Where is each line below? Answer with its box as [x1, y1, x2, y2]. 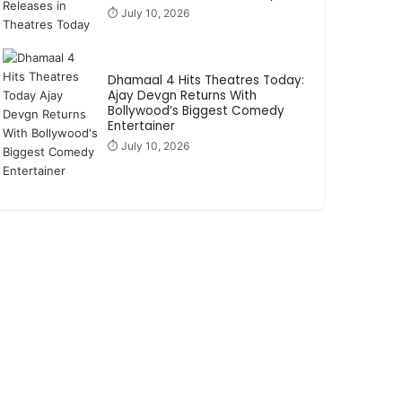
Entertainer [107, 118, 175, 135]
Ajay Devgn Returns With [107, 87, 257, 105]
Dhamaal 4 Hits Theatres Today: [107, 72, 304, 90]
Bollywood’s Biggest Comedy [107, 102, 284, 120]
